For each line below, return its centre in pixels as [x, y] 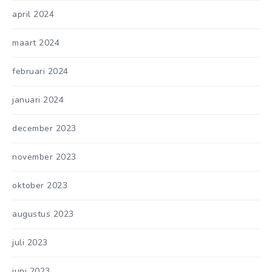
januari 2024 [38, 100]
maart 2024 [36, 42]
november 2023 [44, 157]
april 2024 [33, 14]
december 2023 [44, 128]
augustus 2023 [43, 214]
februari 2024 [40, 71]
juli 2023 [30, 242]
